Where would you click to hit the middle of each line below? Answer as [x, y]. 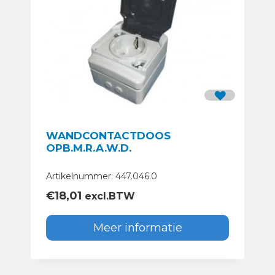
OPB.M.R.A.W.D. [89, 148]
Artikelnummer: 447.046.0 [102, 176]
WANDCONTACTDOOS [108, 135]
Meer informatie [137, 228]
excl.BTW [108, 196]
